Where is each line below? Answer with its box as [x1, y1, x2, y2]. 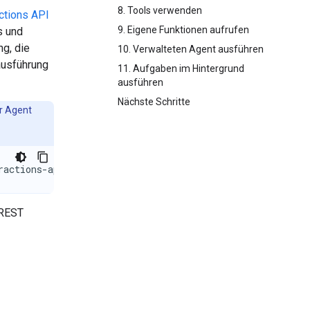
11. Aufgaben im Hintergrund [118, 63, 244, 74]
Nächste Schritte [118, 96, 190, 107]
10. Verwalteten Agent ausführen [118, 44, 264, 55]
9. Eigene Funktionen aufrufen [118, 24, 249, 35]
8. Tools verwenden [118, 5, 202, 16]
